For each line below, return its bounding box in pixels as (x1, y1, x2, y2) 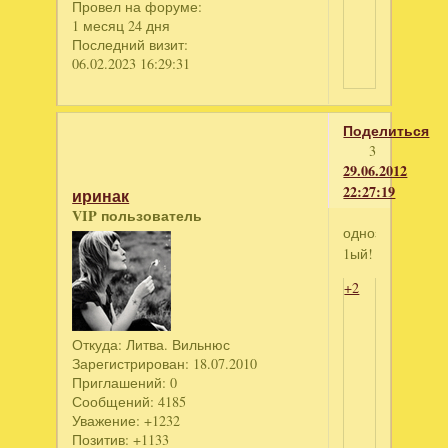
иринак (72, 184, 130, 207)
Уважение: (72, 410, 141, 430)
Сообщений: (72, 391, 155, 411)
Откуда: (72, 334, 123, 354)
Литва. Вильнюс (122, 334, 231, 354)
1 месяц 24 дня (72, 15, 171, 35)
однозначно (343, 223, 421, 243)
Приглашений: (72, 372, 167, 392)
